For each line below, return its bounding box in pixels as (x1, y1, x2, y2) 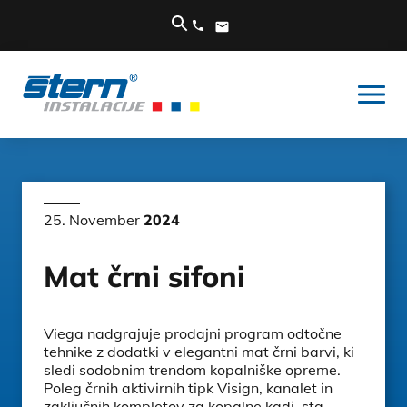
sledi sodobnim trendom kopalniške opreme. (44, 361, 341, 379)
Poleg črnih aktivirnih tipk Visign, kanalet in (44, 379, 333, 397)
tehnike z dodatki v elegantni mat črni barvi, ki (44, 342, 354, 361)
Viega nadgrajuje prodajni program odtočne (44, 324, 342, 342)
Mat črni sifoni (44, 258, 245, 294)
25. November (44, 211, 144, 229)
